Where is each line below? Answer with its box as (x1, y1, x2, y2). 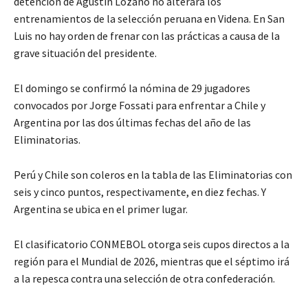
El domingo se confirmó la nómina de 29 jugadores (14, 81, 250, 96)
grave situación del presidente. (14, 46, 157, 60)
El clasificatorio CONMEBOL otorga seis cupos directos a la (14, 237, 289, 252)
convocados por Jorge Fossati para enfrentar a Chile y (14, 98, 265, 113)
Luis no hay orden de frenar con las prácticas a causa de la (14, 29, 280, 43)
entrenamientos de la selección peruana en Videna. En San (14, 12, 285, 26)
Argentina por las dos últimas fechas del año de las (14, 115, 251, 130)
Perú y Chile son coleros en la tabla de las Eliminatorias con (14, 168, 292, 182)
